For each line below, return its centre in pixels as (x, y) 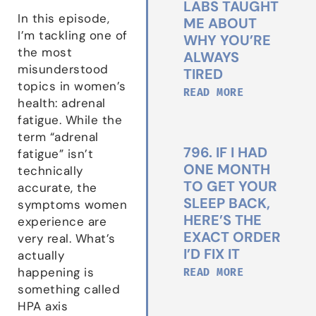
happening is (56, 272)
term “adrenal (58, 136)
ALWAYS (211, 57)
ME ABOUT (220, 23)
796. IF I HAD (225, 152)
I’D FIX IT (211, 254)
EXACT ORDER (232, 237)
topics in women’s (72, 86)
